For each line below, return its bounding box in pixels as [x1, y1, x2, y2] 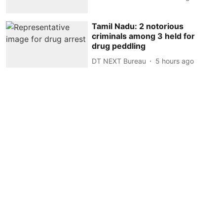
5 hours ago [155, 56, 194, 65]
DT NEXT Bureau [92, 56, 147, 65]
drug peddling [92, 41, 146, 51]
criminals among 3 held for [92, 31, 195, 41]
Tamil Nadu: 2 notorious [92, 21, 184, 32]
